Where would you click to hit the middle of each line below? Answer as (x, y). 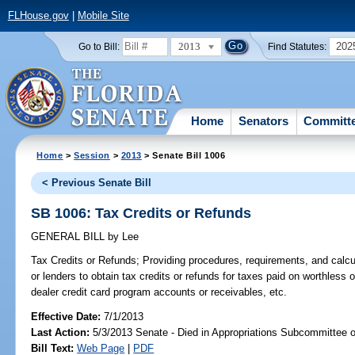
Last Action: (61, 332)
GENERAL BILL (70, 237)
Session (92, 155)
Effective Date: (68, 316)
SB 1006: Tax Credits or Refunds (141, 213)
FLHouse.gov (38, 16)
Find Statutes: (298, 46)
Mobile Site (103, 16)
